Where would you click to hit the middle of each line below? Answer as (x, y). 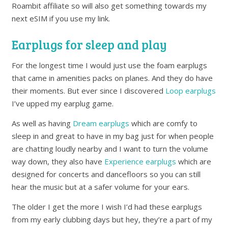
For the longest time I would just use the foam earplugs (110, 65)
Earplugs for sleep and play (90, 45)
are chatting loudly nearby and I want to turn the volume (110, 149)
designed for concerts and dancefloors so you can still (106, 174)
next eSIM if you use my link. (61, 19)
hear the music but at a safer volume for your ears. (101, 187)
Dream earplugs (102, 123)
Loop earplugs (191, 91)
